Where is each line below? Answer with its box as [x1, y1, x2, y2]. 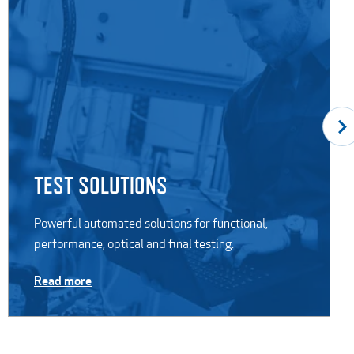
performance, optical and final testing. [34, 235, 234, 252]
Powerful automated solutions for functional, [34, 214, 268, 232]
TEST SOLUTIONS [34, 171, 168, 198]
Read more [34, 271, 92, 289]
